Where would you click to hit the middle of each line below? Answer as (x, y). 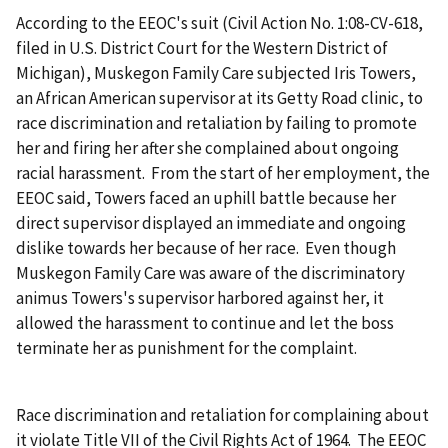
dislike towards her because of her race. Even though (206, 248)
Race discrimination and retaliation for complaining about (222, 415)
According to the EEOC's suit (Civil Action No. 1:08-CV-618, (219, 23)
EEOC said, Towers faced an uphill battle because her (206, 198)
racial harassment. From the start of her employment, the (223, 173)
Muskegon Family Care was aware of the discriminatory (210, 273)
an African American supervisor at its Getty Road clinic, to (219, 98)
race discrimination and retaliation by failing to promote (216, 123)
